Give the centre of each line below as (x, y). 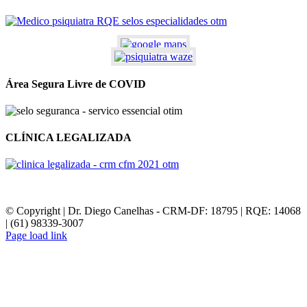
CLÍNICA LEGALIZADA (69, 138)
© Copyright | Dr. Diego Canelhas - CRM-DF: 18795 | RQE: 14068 (153, 211)
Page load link (36, 236)
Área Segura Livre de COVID (76, 84)
